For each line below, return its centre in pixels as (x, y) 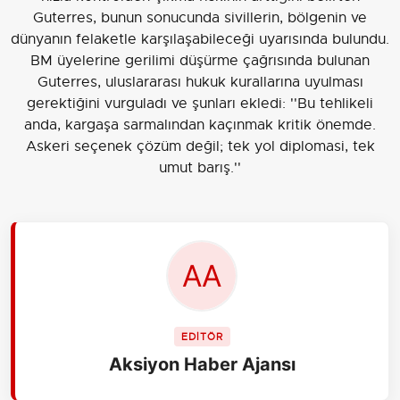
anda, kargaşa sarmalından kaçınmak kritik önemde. (200, 125)
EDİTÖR (202, 337)
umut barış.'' (200, 168)
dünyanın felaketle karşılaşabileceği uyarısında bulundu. (200, 40)
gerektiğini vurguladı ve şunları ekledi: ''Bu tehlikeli (200, 104)
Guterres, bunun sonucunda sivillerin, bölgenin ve (200, 18)
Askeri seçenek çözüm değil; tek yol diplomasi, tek (200, 147)
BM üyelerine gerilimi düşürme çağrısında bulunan (200, 61)
